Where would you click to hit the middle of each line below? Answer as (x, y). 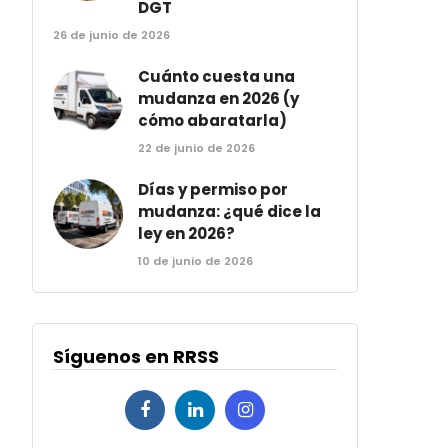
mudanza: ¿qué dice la (230, 211)
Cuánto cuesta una (217, 76)
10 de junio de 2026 (196, 261)
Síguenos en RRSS (136, 356)
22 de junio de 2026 (197, 148)
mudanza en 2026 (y (219, 98)
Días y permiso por (213, 189)
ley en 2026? (187, 233)
